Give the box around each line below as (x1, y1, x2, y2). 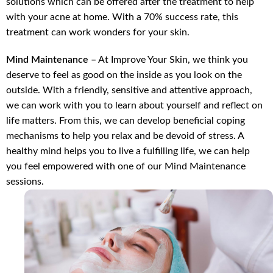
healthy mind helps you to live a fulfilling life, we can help (6, 146, 250, 156)
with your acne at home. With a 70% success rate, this (6, 12, 239, 22)
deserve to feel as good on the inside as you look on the (6, 69, 243, 80)
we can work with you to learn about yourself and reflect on (6, 100, 263, 110)
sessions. (6, 176, 44, 186)
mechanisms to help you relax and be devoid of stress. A (6, 130, 244, 141)
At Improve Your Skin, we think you (96, 54, 249, 65)
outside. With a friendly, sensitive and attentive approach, (6, 85, 253, 95)
